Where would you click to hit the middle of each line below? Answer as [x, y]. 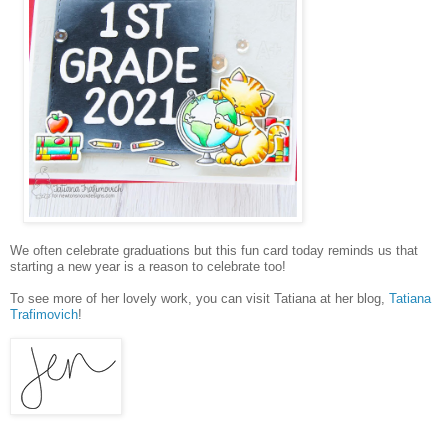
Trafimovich [44, 314]
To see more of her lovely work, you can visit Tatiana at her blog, [199, 298]
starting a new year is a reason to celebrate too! [150, 266]
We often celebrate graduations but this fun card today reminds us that [214, 250]
